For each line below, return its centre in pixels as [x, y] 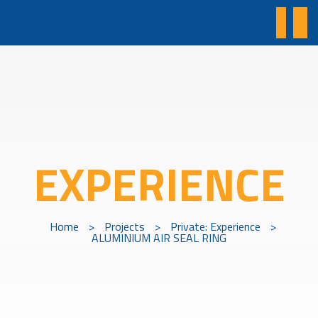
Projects [124, 226]
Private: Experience [215, 226]
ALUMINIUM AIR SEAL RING [159, 238]
